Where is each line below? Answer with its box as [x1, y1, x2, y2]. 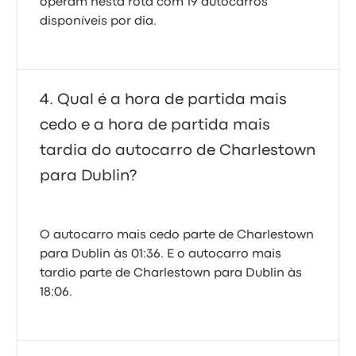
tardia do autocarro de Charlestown [40, 144, 316, 157]
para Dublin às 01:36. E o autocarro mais [40, 249, 282, 260]
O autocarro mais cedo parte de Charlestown [40, 230, 315, 241]
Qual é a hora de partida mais [57, 93, 288, 106]
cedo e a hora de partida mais [40, 118, 271, 132]
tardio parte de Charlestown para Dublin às [40, 268, 303, 279]
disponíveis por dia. [40, 16, 157, 27]
